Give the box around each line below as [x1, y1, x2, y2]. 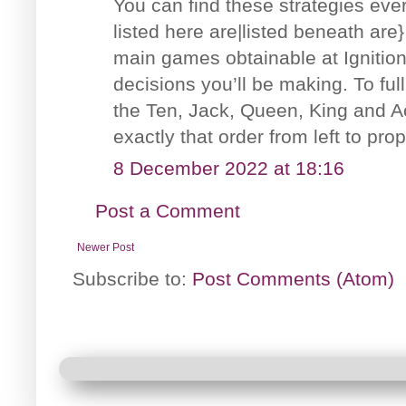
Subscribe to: [72, 267, 192, 289]
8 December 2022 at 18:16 [113, 157, 344, 179]
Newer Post [77, 240, 134, 254]
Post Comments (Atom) [192, 267, 394, 289]
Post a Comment [95, 199, 240, 221]
